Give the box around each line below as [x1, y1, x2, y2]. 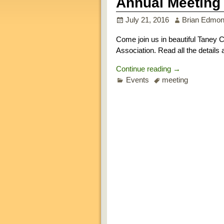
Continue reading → [116, 64, 181, 73]
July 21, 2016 [125, 15, 169, 24]
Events [125, 75, 149, 84]
